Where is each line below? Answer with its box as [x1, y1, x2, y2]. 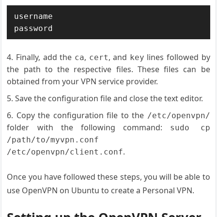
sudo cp [170, 123, 210, 132]
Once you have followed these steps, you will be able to [7, 171, 210, 182]
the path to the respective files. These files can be [7, 64, 210, 75]
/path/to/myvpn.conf [7, 135, 99, 144]
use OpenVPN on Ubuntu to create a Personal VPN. [7, 185, 195, 196]
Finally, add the [16, 52, 75, 62]
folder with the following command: [7, 122, 170, 133]
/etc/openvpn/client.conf [7, 147, 124, 156]
